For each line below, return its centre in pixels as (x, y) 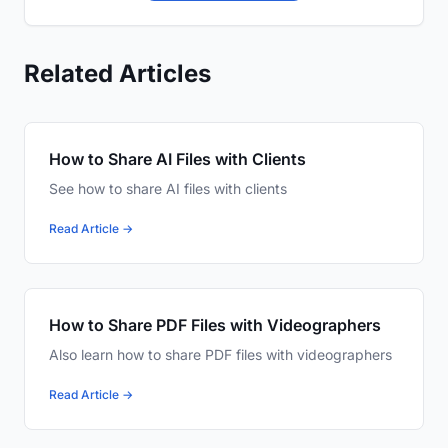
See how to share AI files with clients (168, 189)
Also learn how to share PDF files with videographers (220, 355)
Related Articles (117, 74)
